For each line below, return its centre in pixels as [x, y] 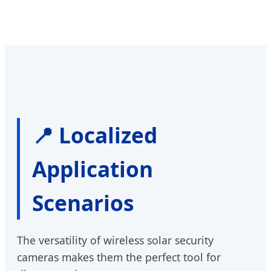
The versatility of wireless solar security [115, 240]
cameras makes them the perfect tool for [119, 257]
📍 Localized [95, 135]
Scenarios [83, 202]
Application [93, 168]
